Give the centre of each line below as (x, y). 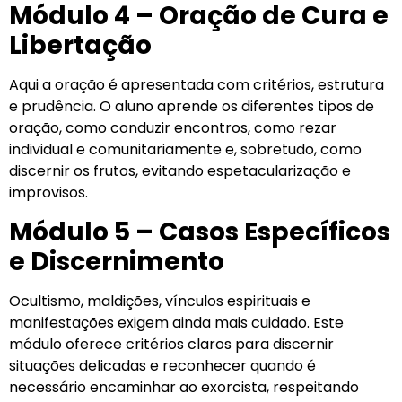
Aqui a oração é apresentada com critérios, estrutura (197, 85)
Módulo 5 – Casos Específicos (200, 232)
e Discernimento (117, 261)
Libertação (80, 46)
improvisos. (48, 193)
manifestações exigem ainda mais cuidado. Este (176, 322)
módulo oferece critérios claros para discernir (171, 344)
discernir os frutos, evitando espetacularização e (180, 171)
